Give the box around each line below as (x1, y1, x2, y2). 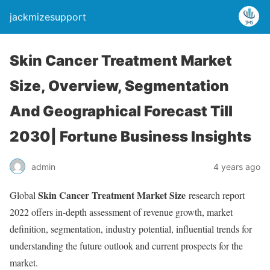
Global (10, 189, 38, 201)
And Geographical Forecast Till (10, 102, 233, 120)
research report (186, 189, 245, 201)
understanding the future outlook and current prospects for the (10, 239, 243, 252)
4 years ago (213, 161, 260, 172)
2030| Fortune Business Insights (10, 128, 251, 145)
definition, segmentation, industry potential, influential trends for (10, 222, 252, 235)
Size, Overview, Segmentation (10, 77, 229, 95)
